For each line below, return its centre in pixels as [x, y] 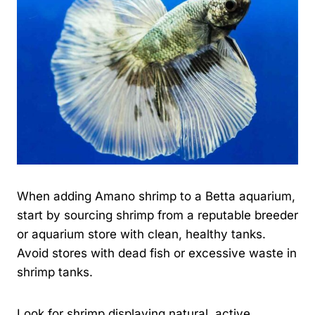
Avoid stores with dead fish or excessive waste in [157, 253]
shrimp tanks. [55, 272]
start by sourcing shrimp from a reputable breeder [157, 215]
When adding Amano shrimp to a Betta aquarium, [156, 196]
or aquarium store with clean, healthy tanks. [141, 234]
